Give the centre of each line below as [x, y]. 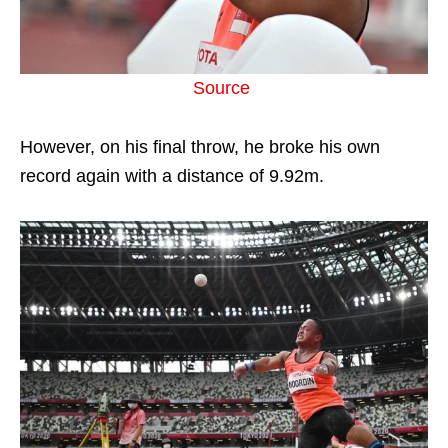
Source [224, 87]
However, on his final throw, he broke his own [200, 146]
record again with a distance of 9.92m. [172, 175]
